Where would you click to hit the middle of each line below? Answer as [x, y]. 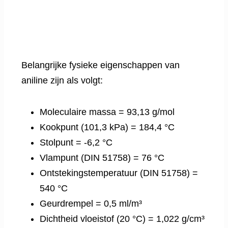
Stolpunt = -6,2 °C [76, 142]
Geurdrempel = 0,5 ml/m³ [91, 203]
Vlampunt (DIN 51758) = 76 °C [102, 158]
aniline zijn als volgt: [62, 80]
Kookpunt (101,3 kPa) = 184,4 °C [107, 127]
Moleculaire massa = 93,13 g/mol [107, 112]
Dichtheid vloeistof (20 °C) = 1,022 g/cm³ [122, 219]
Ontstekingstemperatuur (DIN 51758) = [119, 173]
